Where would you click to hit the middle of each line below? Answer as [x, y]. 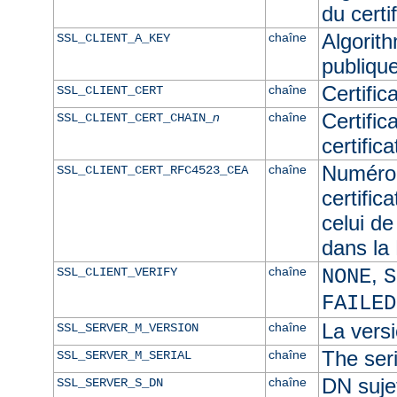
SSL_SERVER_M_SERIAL [124, 355]
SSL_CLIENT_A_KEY [113, 38]
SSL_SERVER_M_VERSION [127, 327]
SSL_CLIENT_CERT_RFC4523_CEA [152, 170]
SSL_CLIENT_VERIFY [117, 272]
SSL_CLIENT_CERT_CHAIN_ [134, 117]
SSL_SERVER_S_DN [109, 382]
